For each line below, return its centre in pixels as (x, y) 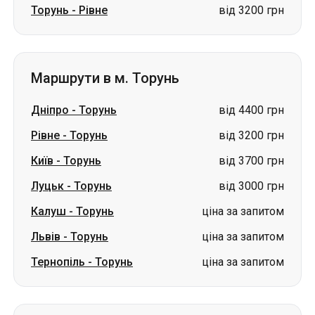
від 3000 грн (251, 186)
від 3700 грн (251, 161)
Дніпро (50, 110)
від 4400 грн (251, 110)
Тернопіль (58, 262)
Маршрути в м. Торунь (105, 78)
